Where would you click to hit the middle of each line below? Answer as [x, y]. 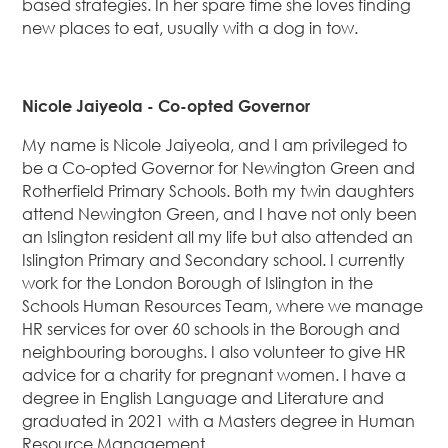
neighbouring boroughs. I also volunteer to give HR [214, 352]
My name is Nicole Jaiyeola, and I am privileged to [215, 145]
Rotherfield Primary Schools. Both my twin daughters [218, 191]
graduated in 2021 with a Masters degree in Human [219, 421]
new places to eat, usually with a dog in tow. [190, 28]
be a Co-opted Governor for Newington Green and [219, 168]
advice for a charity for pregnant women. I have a [214, 375]
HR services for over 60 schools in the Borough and [211, 329]
